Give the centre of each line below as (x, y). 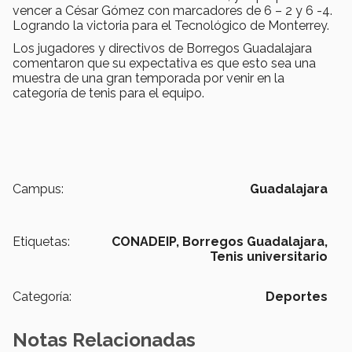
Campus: (38, 189)
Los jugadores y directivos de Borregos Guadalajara (162, 48)
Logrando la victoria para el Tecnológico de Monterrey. (171, 25)
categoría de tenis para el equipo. (108, 93)
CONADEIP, (145, 241)
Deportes (297, 296)
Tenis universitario (269, 256)
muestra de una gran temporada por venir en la (148, 78)
